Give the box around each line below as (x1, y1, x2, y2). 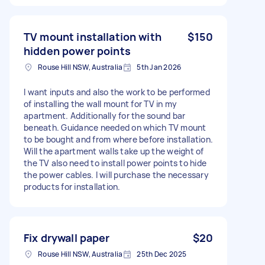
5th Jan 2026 (137, 62, 182, 72)
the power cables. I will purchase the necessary (24, 169, 209, 180)
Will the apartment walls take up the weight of (24, 145, 204, 157)
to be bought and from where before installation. (24, 133, 213, 145)
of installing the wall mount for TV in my (24, 98, 177, 109)
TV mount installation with (24, 29, 161, 44)
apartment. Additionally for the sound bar (24, 109, 186, 121)
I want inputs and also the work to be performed (24, 86, 210, 98)
